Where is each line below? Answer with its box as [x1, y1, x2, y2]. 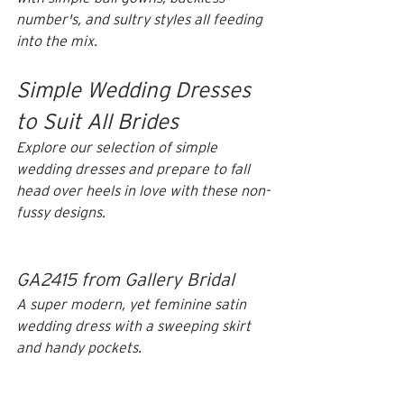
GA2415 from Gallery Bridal [16, 269, 234, 289]
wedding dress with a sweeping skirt [16, 317, 254, 335]
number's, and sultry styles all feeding [16, 11, 266, 28]
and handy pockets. [16, 339, 143, 356]
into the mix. [16, 32, 97, 50]
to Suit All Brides [16, 109, 179, 133]
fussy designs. [16, 204, 109, 221]
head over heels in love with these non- [16, 182, 270, 199]
